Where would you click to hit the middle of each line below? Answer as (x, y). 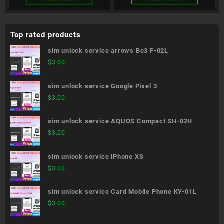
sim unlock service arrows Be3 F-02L (108, 51)
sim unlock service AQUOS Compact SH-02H (120, 121)
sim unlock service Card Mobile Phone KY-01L (122, 192)
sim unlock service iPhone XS (96, 156)
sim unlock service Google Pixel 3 (103, 86)
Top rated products (46, 35)
